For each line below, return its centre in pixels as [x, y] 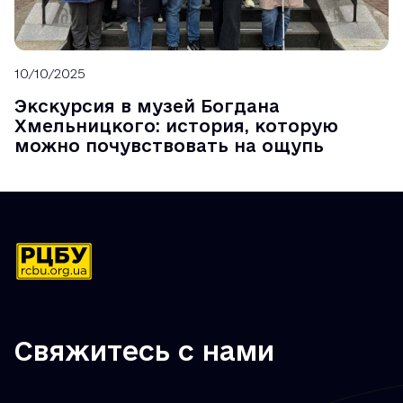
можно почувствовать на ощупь [169, 145]
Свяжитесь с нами [144, 350]
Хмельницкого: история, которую [176, 125]
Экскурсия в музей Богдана [147, 106]
